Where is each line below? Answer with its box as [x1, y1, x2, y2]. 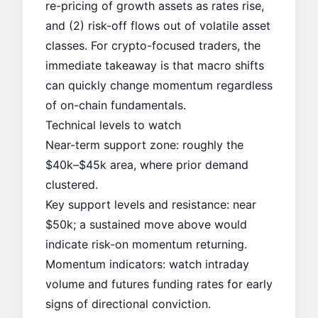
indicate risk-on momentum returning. [45, 237, 247, 251]
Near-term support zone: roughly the [45, 138, 243, 152]
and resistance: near [145, 197, 256, 212]
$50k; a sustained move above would [45, 217, 247, 231]
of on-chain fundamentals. [45, 98, 186, 112]
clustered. [45, 177, 98, 192]
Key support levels [45, 197, 145, 212]
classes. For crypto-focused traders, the [45, 38, 261, 53]
